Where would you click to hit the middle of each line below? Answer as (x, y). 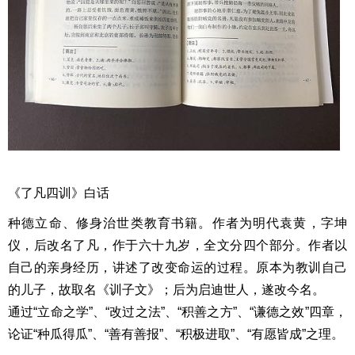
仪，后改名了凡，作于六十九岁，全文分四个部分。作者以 (177, 245)
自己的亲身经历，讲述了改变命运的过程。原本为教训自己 (177, 267)
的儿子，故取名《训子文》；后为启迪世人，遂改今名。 (166, 289)
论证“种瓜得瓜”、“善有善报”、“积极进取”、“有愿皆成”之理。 (176, 334)
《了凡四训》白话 (65, 193)
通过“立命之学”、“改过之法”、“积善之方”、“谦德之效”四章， (177, 311)
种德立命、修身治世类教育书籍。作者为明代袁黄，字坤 (177, 223)
